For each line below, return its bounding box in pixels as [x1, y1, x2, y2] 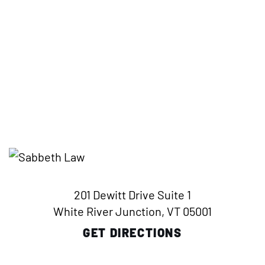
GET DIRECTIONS [83, 225, 182, 240]
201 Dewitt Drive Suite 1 [74, 188, 191, 202]
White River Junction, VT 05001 [53, 204, 212, 219]
